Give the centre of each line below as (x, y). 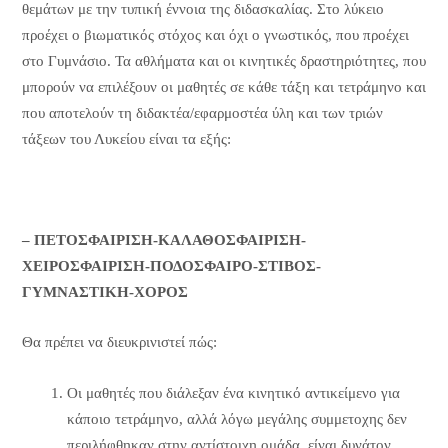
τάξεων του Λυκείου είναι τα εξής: (126, 139)
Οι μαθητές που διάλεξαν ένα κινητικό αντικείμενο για (233, 392)
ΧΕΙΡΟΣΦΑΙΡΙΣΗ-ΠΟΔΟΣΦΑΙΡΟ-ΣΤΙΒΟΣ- (171, 265)
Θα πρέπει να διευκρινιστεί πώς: (119, 342)
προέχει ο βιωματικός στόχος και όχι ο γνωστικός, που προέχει (215, 35)
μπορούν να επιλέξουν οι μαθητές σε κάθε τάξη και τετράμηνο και (223, 87)
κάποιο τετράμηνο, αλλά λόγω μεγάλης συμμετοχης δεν (236, 418)
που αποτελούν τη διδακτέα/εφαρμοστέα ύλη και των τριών (202, 113)
